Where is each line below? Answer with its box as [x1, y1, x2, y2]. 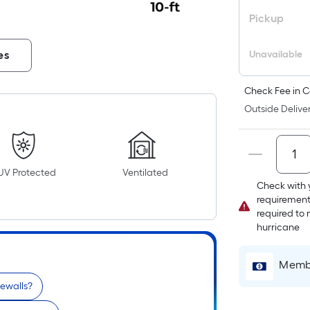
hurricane [257, 221, 300, 233]
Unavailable [249, 48, 303, 60]
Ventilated [122, 167, 169, 179]
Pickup [249, 12, 284, 25]
